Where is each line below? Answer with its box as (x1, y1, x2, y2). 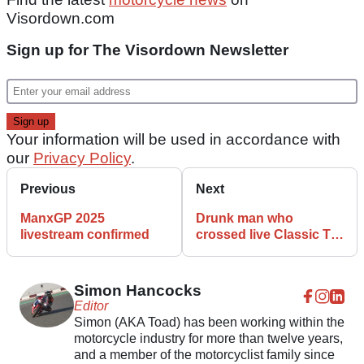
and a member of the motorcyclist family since (73, 347, 335, 362)
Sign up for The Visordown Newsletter (6, 41, 288, 58)
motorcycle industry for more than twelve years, (73, 331, 343, 345)
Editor (73, 298, 108, 313)
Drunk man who (196, 210, 293, 225)
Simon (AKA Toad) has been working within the (73, 314, 344, 329)
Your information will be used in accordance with (6, 130, 340, 148)
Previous (20, 181, 76, 196)
